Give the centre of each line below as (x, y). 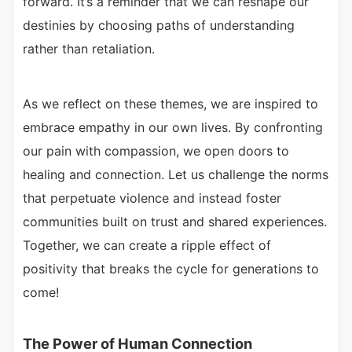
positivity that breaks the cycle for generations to (171, 269)
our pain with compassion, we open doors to (156, 151)
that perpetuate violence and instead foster (152, 198)
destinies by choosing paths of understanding (159, 26)
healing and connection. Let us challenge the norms (176, 175)
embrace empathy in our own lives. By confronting (173, 128)
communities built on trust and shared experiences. (175, 222)
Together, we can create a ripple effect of (147, 246)
